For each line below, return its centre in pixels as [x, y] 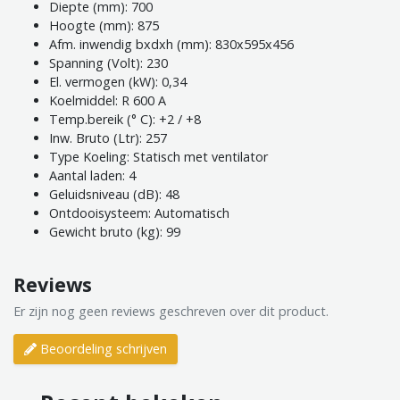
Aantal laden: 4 [92, 176]
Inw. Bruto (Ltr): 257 [108, 138]
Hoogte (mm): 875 [104, 26]
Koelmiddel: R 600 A [108, 101]
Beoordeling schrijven [102, 349]
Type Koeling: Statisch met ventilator [158, 157]
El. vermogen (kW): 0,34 [118, 82]
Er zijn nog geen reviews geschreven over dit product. [171, 312]
